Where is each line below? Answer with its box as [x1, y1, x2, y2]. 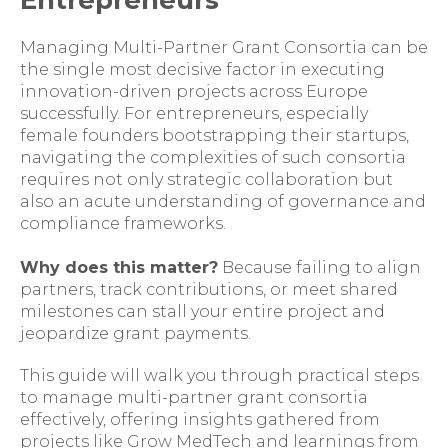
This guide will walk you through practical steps [20, 366, 419, 385]
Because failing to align [218, 258, 421, 277]
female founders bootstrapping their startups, [20, 126, 409, 145]
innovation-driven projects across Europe [20, 82, 368, 101]
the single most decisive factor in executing [20, 60, 385, 79]
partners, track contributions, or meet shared [20, 280, 398, 299]
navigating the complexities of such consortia [20, 148, 406, 167]
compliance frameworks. [20, 214, 226, 233]
